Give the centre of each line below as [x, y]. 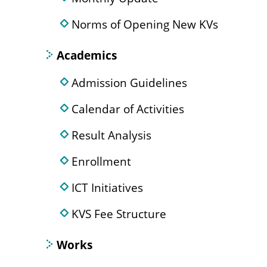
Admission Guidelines [129, 83]
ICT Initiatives [107, 187]
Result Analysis [111, 135]
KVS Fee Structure [119, 214]
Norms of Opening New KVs [145, 24]
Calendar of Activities [128, 109]
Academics [87, 55]
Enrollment [101, 161]
